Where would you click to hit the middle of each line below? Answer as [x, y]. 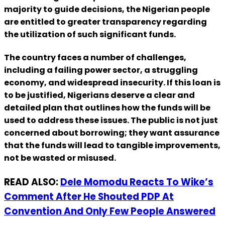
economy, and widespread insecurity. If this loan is [112, 83]
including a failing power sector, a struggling [101, 70]
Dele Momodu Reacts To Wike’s [137, 182]
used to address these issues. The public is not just [111, 121]
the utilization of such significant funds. [90, 34]
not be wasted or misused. [60, 158]
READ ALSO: [32, 182]
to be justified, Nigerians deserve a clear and [99, 95]
